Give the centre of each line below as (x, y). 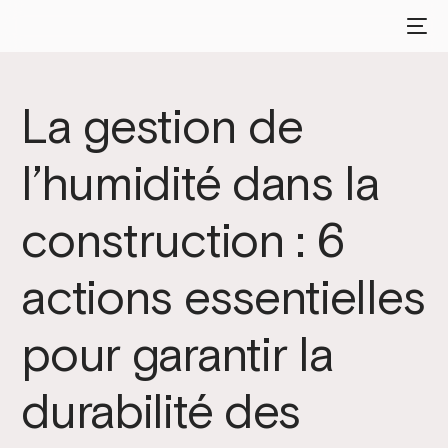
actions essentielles (223, 296)
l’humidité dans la (200, 182)
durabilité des (161, 410)
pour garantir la (177, 353)
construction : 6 (182, 239)
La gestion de (162, 125)
